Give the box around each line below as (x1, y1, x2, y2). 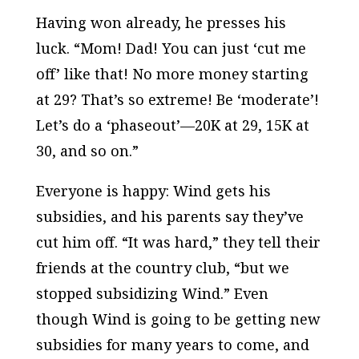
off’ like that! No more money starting (35, 63, 309, 83)
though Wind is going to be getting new (35, 309, 321, 329)
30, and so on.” (35, 140, 139, 160)
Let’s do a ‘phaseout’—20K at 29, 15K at (35, 115, 309, 135)
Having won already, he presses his (35, 12, 286, 32)
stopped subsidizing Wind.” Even (35, 283, 268, 303)
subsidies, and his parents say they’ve (35, 206, 304, 226)
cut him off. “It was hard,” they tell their (35, 232, 321, 252)
